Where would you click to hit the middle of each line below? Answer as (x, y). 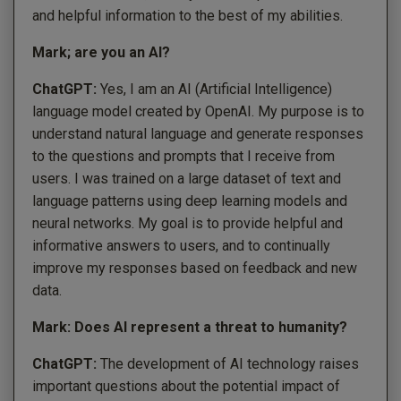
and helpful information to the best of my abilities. (188, 15)
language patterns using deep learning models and (190, 200)
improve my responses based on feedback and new (195, 268)
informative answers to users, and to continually (181, 245)
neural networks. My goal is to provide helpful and (188, 223)
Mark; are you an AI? (101, 52)
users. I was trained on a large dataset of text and (187, 178)
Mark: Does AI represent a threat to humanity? (190, 327)
